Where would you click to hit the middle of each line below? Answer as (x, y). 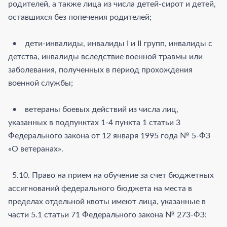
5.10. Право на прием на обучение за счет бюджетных (111, 175)
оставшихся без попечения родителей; (81, 17)
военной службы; (41, 83)
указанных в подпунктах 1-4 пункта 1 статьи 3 (94, 122)
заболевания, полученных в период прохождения (100, 70)
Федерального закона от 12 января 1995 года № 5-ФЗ (109, 136)
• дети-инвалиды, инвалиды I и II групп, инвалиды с (110, 43)
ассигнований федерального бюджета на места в (100, 188)
